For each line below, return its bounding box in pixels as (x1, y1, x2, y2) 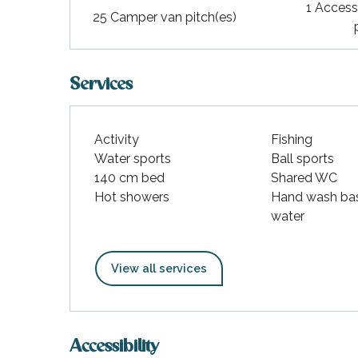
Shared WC (271, 169, 338, 185)
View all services (111, 261, 208, 275)
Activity (94, 131, 140, 147)
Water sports (94, 150, 172, 166)
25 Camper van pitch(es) (93, 9, 237, 25)
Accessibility (70, 338, 160, 356)
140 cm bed (94, 169, 165, 185)
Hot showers (94, 189, 170, 205)
